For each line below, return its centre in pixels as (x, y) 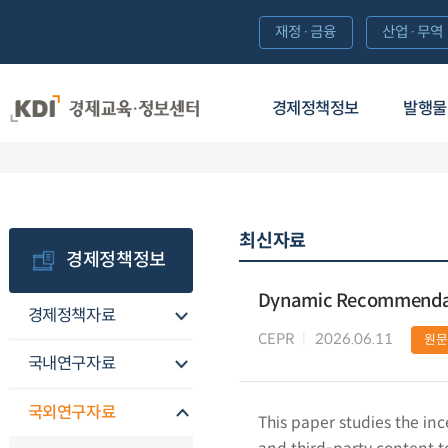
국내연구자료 (71, 364)
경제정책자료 (71, 315)
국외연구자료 (71, 413)
